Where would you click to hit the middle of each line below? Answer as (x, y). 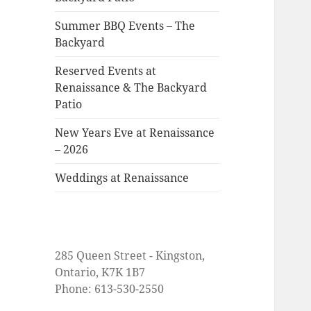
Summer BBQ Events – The (125, 26)
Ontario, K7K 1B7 (100, 272)
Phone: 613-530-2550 (112, 289)
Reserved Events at (106, 71)
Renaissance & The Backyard (131, 88)
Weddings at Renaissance (122, 178)
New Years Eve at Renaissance (135, 133)
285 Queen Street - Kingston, (130, 256)
